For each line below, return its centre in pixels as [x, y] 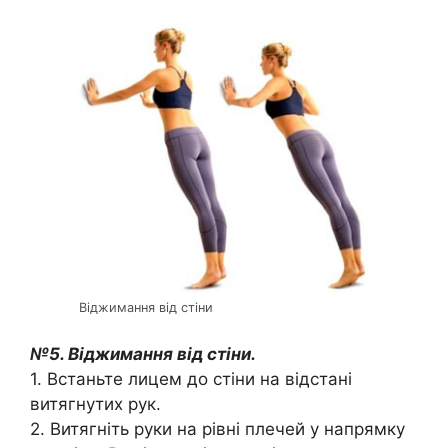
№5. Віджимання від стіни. [143, 354]
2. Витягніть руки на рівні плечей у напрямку [217, 429]
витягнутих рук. [95, 404]
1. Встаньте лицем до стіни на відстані [191, 379]
